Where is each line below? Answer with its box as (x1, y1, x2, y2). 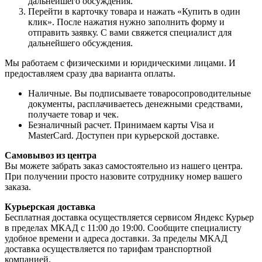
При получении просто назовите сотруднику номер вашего (5, 171, 242, 181)
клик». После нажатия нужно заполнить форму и (28, 16, 225, 27)
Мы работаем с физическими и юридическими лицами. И (5, 57, 236, 68)
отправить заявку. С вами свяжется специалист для (28, 27, 232, 37)
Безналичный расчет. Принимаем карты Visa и (28, 119, 214, 130)
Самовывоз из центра (5, 150, 96, 160)
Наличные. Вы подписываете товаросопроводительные (28, 88, 251, 98)
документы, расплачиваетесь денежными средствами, (28, 98, 243, 109)
